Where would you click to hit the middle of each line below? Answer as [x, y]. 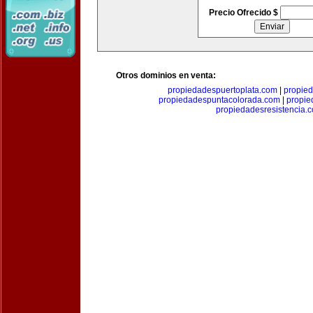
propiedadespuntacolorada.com [219, 100]
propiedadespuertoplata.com [223, 90]
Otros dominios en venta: [166, 75]
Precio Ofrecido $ [244, 13]
